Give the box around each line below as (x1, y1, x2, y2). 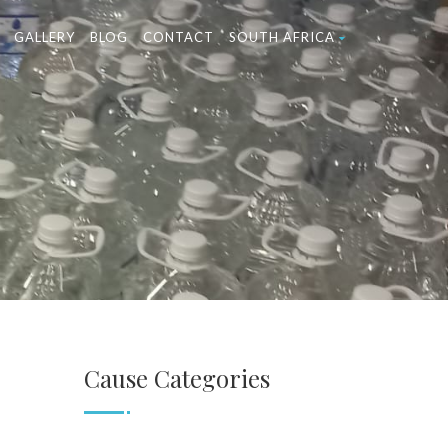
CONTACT (143, 29, 214, 45)
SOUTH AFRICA (229, 29, 335, 45)
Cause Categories (83, 362, 270, 394)
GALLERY (14, 29, 75, 45)
